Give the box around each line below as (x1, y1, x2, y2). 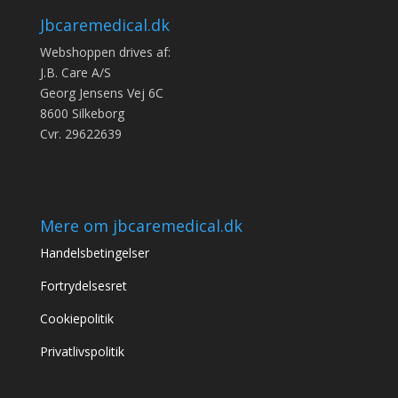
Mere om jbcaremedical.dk (39, 214, 243, 236)
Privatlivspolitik (39, 342, 124, 360)
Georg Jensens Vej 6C (39, 84, 163, 102)
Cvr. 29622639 (39, 125, 122, 143)
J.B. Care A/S (39, 64, 111, 82)
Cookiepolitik (39, 309, 114, 327)
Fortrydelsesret (39, 276, 131, 294)
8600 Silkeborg (39, 105, 124, 123)
